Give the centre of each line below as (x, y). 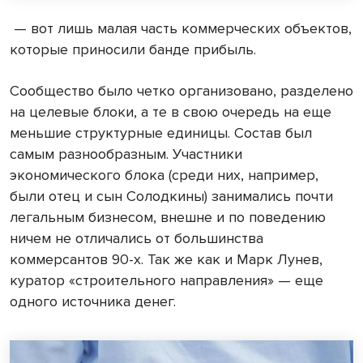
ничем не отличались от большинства (137, 239)
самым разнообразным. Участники (126, 154)
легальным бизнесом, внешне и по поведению (168, 218)
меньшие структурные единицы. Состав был (161, 133)
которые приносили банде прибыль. (133, 50)
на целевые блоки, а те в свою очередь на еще (171, 112)
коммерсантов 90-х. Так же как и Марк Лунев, (166, 260)
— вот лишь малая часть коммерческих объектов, (181, 29)
